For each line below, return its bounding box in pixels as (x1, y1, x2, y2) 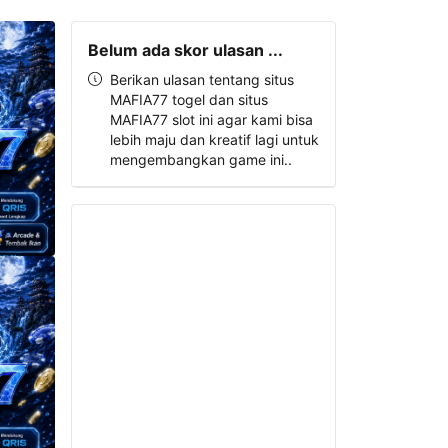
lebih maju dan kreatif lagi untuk (109, 131, 319, 148)
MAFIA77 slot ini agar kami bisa (109, 111, 313, 128)
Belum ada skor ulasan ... (87, 40, 283, 60)
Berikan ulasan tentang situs (109, 71, 294, 88)
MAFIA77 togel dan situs (109, 91, 268, 108)
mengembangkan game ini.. (109, 151, 292, 168)
